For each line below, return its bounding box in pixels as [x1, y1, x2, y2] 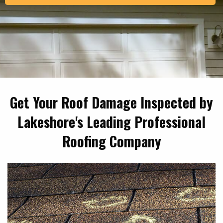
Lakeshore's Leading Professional [17, 111, 206, 132]
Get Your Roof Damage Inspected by [10, 92, 213, 112]
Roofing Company [62, 130, 161, 151]
